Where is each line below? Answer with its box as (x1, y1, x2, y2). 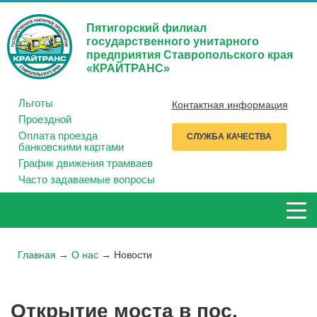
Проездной (18, 113, 71, 126)
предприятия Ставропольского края (86, 49, 293, 61)
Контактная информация (171, 99, 288, 111)
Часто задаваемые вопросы (18, 173, 155, 186)
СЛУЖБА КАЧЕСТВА (186, 132, 272, 142)
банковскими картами (18, 141, 124, 154)
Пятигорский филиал (86, 22, 207, 34)
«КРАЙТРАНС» (86, 62, 170, 74)
